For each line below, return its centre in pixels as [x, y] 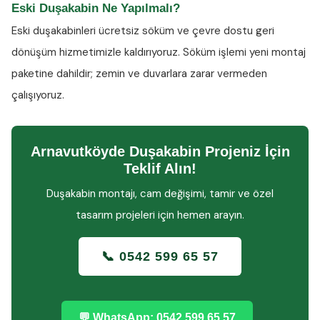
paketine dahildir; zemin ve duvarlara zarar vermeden [139, 74]
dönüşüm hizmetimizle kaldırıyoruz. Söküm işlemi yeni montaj [159, 52]
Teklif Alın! [160, 169]
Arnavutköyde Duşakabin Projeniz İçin [160, 151]
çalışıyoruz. [38, 95]
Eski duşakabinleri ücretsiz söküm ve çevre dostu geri [143, 31]
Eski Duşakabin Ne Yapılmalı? [96, 8]
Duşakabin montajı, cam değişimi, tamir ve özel [160, 194]
